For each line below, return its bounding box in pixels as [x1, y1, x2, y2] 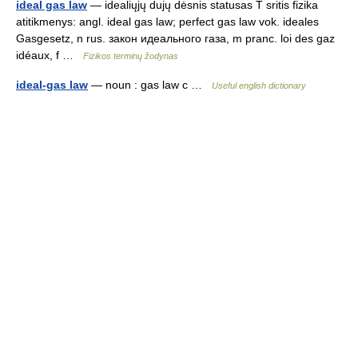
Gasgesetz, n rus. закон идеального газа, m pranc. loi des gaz [16, 32, 335, 45]
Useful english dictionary [212, 81, 306, 90]
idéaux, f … [16, 49, 83, 62]
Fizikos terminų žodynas [83, 51, 178, 61]
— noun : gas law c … [88, 78, 212, 91]
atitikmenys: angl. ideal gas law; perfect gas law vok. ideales [16, 15, 319, 28]
